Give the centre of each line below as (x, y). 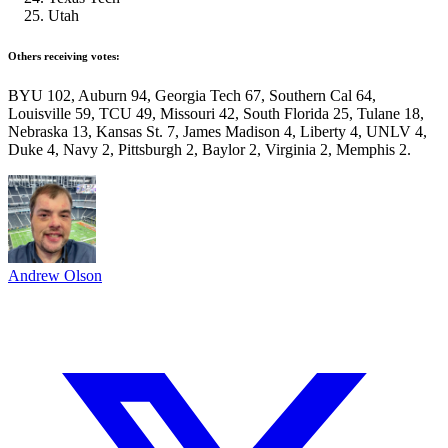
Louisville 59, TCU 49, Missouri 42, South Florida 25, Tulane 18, (216, 113)
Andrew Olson (55, 275)
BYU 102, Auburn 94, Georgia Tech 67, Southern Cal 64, (192, 95)
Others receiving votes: (64, 55)
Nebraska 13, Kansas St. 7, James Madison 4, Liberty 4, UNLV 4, (217, 131)
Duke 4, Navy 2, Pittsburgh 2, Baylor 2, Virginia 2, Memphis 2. (209, 149)
